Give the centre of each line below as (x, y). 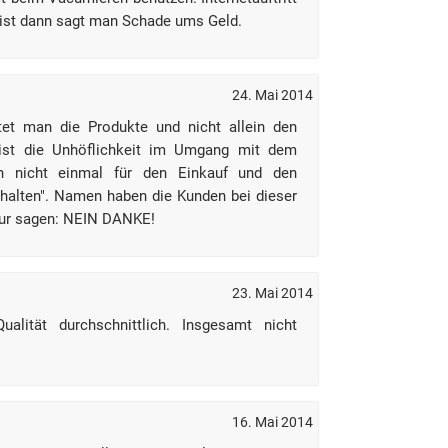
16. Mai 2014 (272, 422)
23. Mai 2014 (272, 293)
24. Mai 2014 (272, 95)
